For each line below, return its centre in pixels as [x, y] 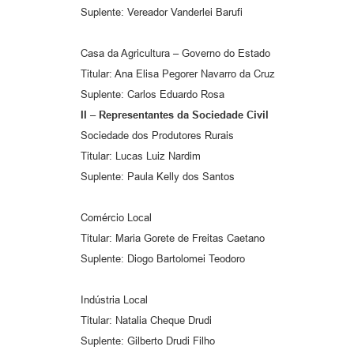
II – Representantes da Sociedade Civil [175, 115]
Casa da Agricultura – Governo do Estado [175, 53]
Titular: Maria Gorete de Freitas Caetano [173, 238]
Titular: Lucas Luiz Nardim [141, 156]
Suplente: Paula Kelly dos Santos [158, 176]
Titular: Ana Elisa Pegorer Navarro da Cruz [178, 73]
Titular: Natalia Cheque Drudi [146, 320]
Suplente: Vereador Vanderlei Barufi [162, 12]
